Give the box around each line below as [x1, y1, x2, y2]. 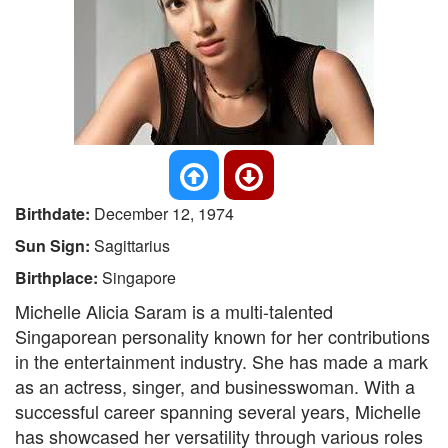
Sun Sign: [15, 234, 94, 257]
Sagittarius [94, 234, 170, 257]
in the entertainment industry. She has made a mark [15, 348, 428, 374]
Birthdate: [15, 202, 94, 225]
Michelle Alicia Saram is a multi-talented [15, 298, 333, 324]
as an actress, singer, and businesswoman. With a [15, 373, 415, 399]
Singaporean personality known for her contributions [15, 323, 430, 349]
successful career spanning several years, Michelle [15, 398, 421, 424]
